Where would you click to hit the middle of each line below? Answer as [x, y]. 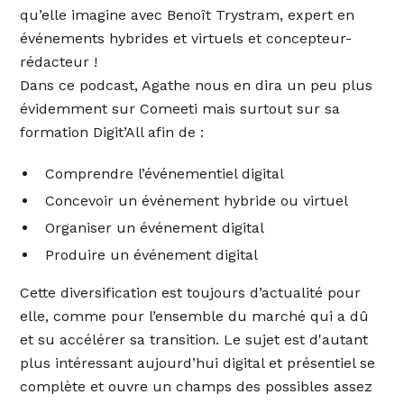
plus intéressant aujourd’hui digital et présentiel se [198, 363]
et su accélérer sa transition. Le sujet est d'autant [194, 340]
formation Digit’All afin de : [112, 132]
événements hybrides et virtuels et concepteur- [186, 38]
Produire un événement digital [152, 255]
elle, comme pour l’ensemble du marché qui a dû [195, 316]
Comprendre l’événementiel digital [165, 174]
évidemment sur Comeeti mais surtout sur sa [180, 109]
